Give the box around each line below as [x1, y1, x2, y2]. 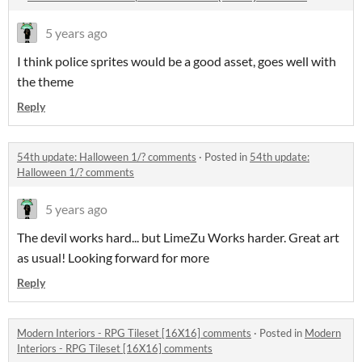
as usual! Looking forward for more [17, 250, 209, 265]
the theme [17, 74, 74, 89]
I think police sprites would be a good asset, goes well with [17, 53, 336, 69]
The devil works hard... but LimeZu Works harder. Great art [17, 229, 339, 245]
